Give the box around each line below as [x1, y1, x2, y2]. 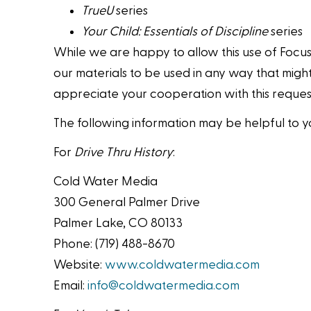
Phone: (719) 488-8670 [53, 238, 176, 251]
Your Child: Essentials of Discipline [81, 26, 271, 38]
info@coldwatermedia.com [87, 280, 240, 292]
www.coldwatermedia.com [105, 259, 260, 271]
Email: [53, 280, 88, 292]
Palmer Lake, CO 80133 [53, 217, 183, 230]
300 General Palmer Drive [53, 196, 201, 209]
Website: [53, 259, 106, 271]
